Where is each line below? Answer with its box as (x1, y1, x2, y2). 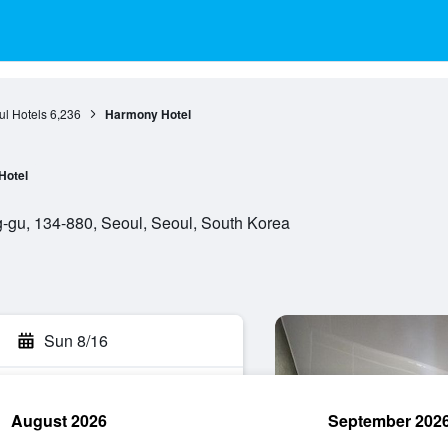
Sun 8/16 (44, 329, 108, 352)
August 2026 (11, 409, 107, 432)
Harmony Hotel (104, 105, 191, 123)
